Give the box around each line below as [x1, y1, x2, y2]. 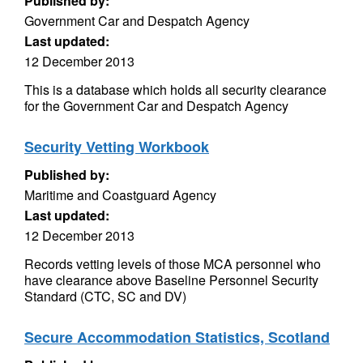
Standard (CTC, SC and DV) [24, 287, 186, 305]
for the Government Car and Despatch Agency [24, 96, 288, 115]
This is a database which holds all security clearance [24, 80, 327, 99]
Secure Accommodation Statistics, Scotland [24, 327, 330, 348]
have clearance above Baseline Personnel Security [24, 271, 318, 289]
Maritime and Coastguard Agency [24, 186, 216, 204]
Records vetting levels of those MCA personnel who [24, 254, 321, 273]
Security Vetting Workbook [24, 136, 209, 157]
